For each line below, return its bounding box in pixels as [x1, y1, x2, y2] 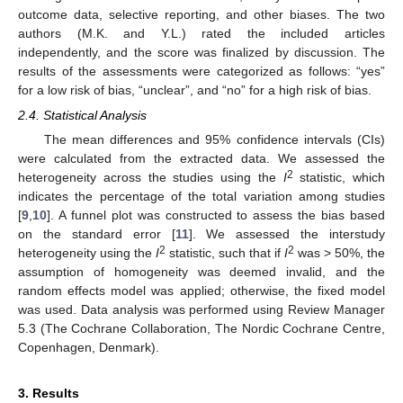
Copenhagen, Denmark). [18, 339, 159, 354]
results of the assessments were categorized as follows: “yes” [18, 63, 385, 78]
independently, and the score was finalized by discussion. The [18, 44, 385, 59]
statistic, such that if [166, 245, 284, 260]
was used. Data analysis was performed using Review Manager [18, 301, 385, 317]
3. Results [18, 385, 79, 400]
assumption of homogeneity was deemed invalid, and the [18, 264, 385, 279]
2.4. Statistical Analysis [18, 107, 147, 122]
